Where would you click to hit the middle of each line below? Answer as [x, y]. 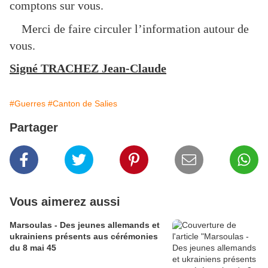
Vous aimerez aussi [65, 202]
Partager [34, 128]
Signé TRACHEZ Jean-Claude [88, 68]
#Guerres [28, 104]
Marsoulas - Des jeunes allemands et [85, 225]
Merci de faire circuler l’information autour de [129, 28]
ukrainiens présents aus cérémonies [84, 237]
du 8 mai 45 [33, 248]
